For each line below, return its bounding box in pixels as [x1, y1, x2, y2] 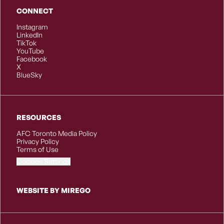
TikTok [16, 38, 36, 47]
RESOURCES [16, 113, 61, 121]
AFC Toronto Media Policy [16, 129, 97, 137]
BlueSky [16, 70, 42, 79]
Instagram [16, 22, 48, 31]
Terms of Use [16, 145, 58, 153]
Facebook [16, 54, 47, 63]
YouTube [16, 46, 44, 55]
